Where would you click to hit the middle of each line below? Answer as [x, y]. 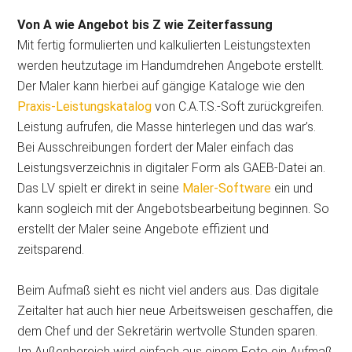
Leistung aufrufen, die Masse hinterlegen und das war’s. [167, 127]
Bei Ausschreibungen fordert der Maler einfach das [156, 147]
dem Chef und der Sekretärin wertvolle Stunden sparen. [168, 331]
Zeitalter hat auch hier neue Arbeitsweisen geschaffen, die [176, 311]
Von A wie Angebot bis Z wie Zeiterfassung [145, 25]
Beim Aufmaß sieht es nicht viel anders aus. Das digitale [169, 290]
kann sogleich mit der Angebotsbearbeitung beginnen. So [174, 209]
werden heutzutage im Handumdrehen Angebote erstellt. [171, 66]
